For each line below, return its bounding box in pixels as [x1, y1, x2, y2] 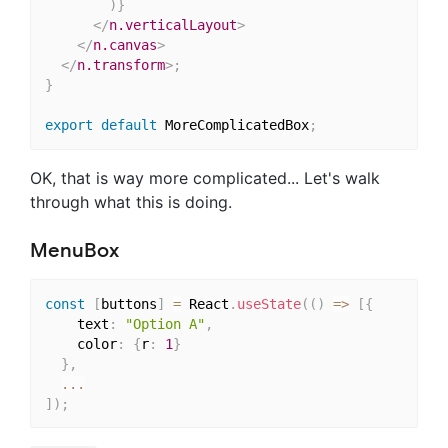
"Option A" [124, 315, 205, 332]
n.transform [76, 57, 165, 74]
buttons [100, 295, 157, 312]
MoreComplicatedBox [156, 117, 309, 134]
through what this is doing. [30, 191, 232, 212]
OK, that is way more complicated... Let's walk [30, 167, 380, 188]
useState [236, 295, 301, 312]
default [100, 117, 157, 134]
